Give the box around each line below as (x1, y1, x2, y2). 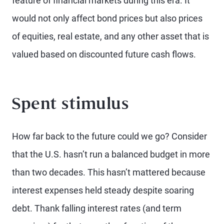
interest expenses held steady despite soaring (12, 184, 194, 195)
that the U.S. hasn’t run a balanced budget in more (12, 148, 210, 159)
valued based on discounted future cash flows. (12, 48, 196, 59)
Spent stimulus (12, 97, 128, 112)
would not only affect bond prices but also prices (12, 12, 202, 23)
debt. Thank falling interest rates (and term (12, 202, 181, 213)
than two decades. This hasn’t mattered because (12, 166, 205, 177)
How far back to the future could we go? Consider (12, 130, 207, 141)
